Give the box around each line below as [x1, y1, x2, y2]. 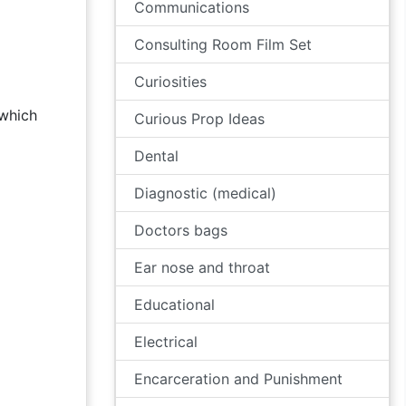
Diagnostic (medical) [134, 184, 276, 202]
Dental [134, 147, 179, 165]
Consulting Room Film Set [134, 35, 312, 53]
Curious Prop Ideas [134, 110, 265, 128]
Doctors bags [134, 221, 227, 239]
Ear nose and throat [134, 258, 270, 276]
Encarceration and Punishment [134, 370, 343, 388]
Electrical [134, 333, 198, 351]
